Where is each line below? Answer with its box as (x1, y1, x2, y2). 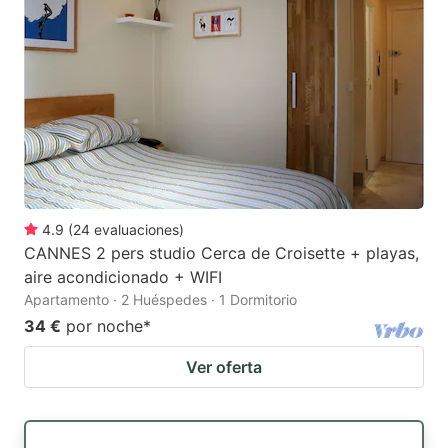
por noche (66, 315, 143, 336)
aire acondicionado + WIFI (24, 266, 222, 287)
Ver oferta (186, 356, 262, 377)
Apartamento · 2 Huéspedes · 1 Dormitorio (24, 290, 297, 308)
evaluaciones (94, 220, 179, 238)
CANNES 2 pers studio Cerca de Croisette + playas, (24, 242, 419, 263)
